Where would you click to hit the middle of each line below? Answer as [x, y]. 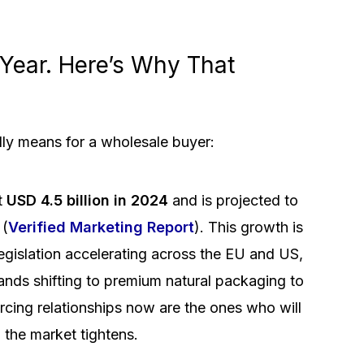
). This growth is [249, 227]
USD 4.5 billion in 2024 [88, 201]
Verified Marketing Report [102, 227]
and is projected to [234, 201]
